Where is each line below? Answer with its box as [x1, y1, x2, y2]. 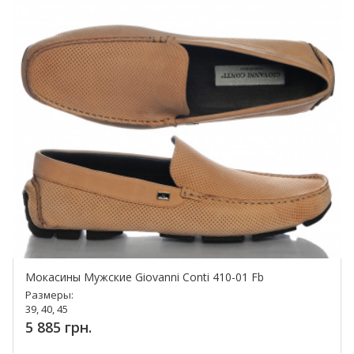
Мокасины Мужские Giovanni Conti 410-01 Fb [25, 269, 264, 285]
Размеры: [25, 288, 73, 303]
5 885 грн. [25, 318, 92, 337]
